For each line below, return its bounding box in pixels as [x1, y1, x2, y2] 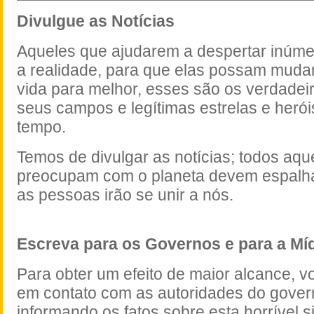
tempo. [17, 118, 66, 137]
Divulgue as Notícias [17, 12, 175, 31]
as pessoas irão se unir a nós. [17, 186, 233, 205]
